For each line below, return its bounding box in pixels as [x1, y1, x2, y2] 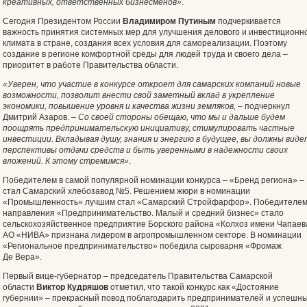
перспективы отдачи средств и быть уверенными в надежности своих [3, 145, 288, 155]
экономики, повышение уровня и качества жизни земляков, [3, 101, 236, 111]
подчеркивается [216, 16, 281, 26]
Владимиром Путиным [123, 16, 216, 26]
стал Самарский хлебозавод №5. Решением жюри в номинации [3, 186, 250, 196]
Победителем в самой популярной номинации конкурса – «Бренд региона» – [3, 175, 304, 185]
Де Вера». [3, 252, 42, 262]
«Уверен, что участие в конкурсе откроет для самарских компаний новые [3, 79, 301, 89]
